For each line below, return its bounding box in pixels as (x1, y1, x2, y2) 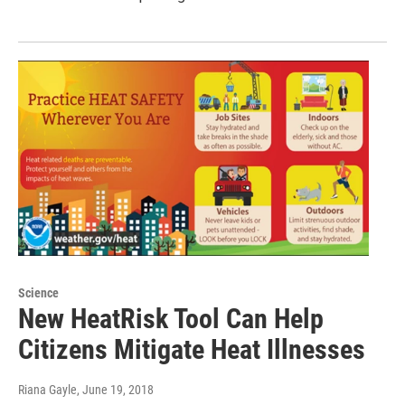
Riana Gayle (18, 382, 77, 398)
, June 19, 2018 (77, 382, 154, 398)
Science (18, 286, 59, 301)
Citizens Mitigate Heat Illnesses (18, 334, 365, 366)
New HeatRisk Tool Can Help (18, 303, 324, 335)
